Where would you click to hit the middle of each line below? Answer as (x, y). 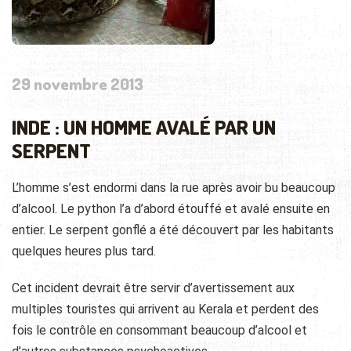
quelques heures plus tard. (84, 251)
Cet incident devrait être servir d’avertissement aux (153, 288)
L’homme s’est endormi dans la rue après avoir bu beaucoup (174, 188)
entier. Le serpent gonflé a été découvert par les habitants (173, 230)
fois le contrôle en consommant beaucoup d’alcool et (159, 331)
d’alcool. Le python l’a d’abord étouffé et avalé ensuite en (171, 209)
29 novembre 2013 (78, 84)
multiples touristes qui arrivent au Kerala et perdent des (165, 309)
